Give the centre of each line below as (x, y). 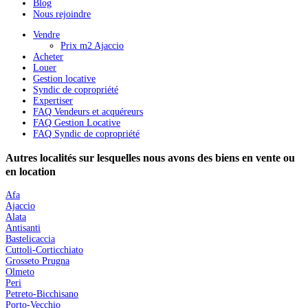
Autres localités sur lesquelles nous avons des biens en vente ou (150, 157)
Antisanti (23, 228)
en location (31, 171)
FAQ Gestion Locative (77, 123)
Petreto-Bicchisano (42, 294)
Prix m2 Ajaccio (92, 46)
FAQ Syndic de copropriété (86, 134)
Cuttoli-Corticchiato (44, 250)
